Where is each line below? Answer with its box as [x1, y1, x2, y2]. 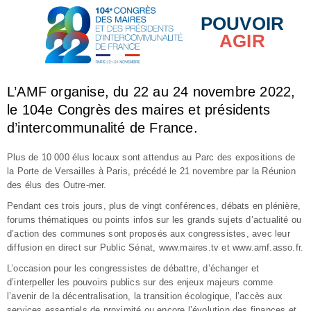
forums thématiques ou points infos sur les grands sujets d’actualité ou [7, 214, 302, 225]
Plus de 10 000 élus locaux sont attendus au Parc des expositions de [7, 151, 296, 162]
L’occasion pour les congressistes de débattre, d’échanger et [7, 262, 260, 274]
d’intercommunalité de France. [7, 119, 198, 135]
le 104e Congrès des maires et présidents [7, 101, 271, 117]
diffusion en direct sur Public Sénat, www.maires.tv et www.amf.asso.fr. [7, 242, 304, 253]
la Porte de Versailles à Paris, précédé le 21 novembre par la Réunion [7, 165, 296, 176]
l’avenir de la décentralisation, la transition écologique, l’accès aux [7, 290, 283, 301]
